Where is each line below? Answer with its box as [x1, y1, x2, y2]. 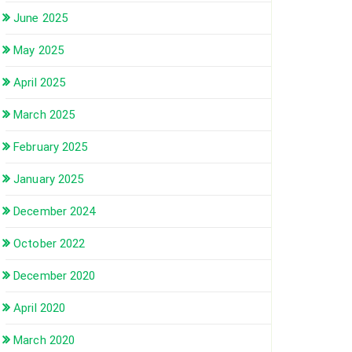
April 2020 [13, 301, 66, 316]
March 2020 [13, 333, 75, 348]
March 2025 [13, 108, 75, 123]
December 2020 [13, 269, 96, 284]
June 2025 [13, 11, 68, 26]
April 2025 [13, 75, 66, 90]
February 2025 [13, 140, 88, 155]
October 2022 [13, 236, 86, 251]
